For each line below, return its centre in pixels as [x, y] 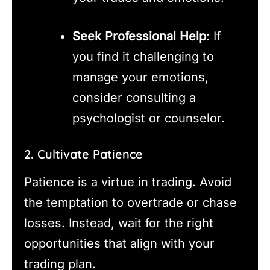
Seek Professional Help [139, 36]
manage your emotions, [140, 77]
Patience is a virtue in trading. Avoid [128, 182]
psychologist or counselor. [149, 118]
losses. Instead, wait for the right [119, 223]
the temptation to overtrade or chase [130, 203]
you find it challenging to [143, 57]
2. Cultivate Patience [83, 154]
